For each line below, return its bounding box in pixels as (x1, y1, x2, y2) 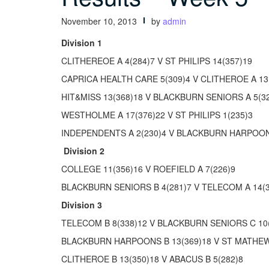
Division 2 (61, 144, 104, 157)
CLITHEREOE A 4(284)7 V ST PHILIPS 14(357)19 (61, 54, 252, 67)
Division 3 (61, 198, 102, 211)
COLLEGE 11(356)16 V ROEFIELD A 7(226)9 (61, 162, 235, 175)
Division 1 (61, 36, 102, 49)
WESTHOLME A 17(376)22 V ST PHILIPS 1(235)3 (61, 108, 253, 121)
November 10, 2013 (61, 14, 137, 27)
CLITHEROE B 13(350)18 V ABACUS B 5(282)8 (61, 252, 243, 265)
